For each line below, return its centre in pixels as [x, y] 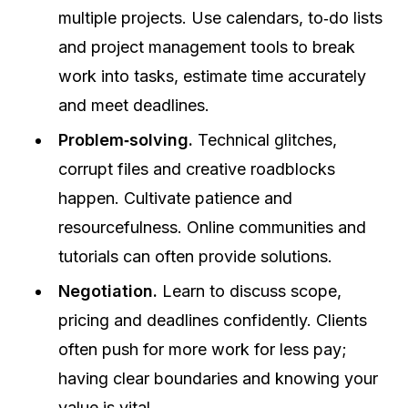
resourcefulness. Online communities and [212, 227]
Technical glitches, [265, 140]
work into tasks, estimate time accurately [212, 76]
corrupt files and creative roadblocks [197, 169]
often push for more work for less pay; [203, 349]
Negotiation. [108, 291]
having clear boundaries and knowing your [218, 378]
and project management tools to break [207, 47]
